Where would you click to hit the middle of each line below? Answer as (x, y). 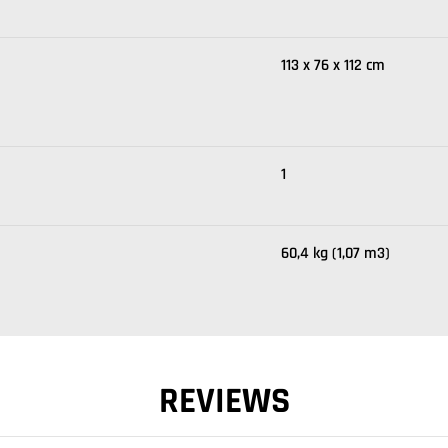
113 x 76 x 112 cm (333, 65)
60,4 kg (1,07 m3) (335, 253)
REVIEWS (224, 401)
